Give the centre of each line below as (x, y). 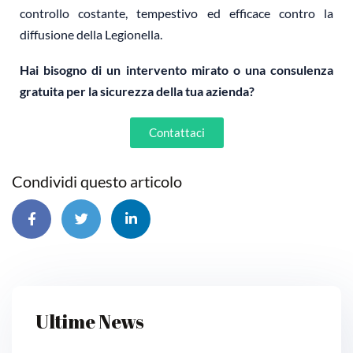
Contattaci (176, 133)
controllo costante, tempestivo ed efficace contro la (176, 13)
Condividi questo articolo (97, 182)
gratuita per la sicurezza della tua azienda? (137, 91)
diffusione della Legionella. (91, 35)
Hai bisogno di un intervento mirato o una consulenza (176, 70)
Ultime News (90, 322)
